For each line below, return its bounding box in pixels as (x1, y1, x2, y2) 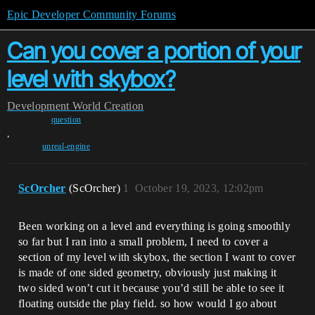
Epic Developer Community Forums (7, 8, 176, 20)
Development (7, 100, 70, 112)
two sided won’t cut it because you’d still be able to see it (18, 282, 285, 294)
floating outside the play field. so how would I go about (18, 297, 276, 309)
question (51, 115, 82, 124)
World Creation (72, 100, 144, 112)
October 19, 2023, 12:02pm (134, 182, 264, 194)
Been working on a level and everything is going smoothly (18, 220, 290, 232)
